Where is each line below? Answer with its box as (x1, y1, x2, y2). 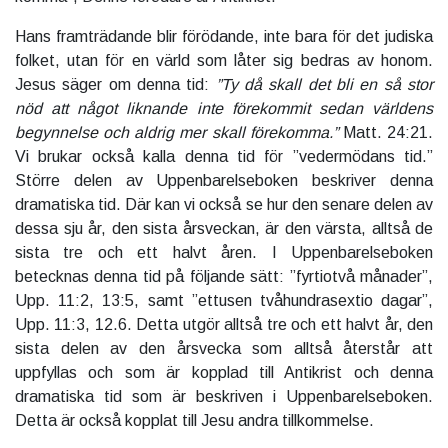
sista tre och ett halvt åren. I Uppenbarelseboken (15, 244, 433, 262)
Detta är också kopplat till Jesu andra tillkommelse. (15, 412, 374, 430)
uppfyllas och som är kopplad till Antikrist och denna (15, 364, 433, 382)
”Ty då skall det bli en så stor (215, 76, 434, 94)
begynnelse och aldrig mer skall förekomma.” (15, 124, 343, 142)
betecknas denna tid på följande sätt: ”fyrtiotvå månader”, (15, 268, 433, 286)
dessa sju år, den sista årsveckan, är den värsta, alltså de (15, 220, 433, 238)
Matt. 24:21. (342, 124, 434, 142)
